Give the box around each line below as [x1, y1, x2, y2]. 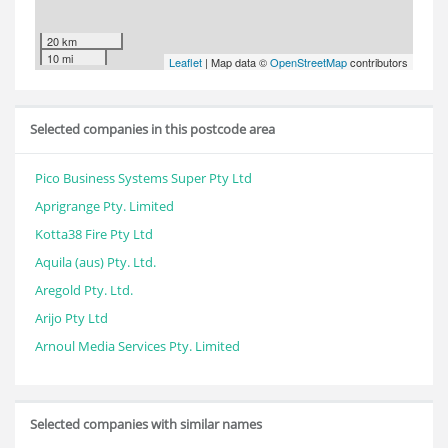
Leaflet [169, 54, 202, 70]
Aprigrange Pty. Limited [35, 197, 174, 215]
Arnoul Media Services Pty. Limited [35, 337, 240, 355]
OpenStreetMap [270, 54, 347, 70]
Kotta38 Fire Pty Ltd [35, 225, 153, 243]
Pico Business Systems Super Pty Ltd [35, 169, 252, 187]
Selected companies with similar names [30, 415, 262, 433]
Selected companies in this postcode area [30, 120, 275, 138]
